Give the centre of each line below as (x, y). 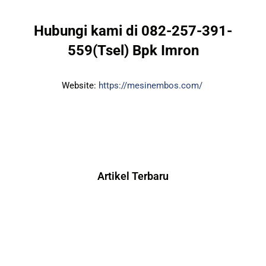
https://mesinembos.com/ (151, 85)
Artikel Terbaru (133, 176)
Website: (80, 85)
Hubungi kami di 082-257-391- (133, 31)
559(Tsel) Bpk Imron (133, 50)
